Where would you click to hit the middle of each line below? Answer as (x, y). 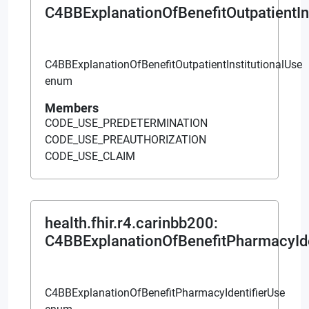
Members (72, 108)
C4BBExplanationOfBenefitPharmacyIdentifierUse (165, 292)
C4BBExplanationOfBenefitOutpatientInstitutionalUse (173, 64)
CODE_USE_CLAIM (90, 156)
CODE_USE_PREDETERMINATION (126, 123)
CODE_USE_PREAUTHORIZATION (126, 139)
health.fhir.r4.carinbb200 (129, 223)
